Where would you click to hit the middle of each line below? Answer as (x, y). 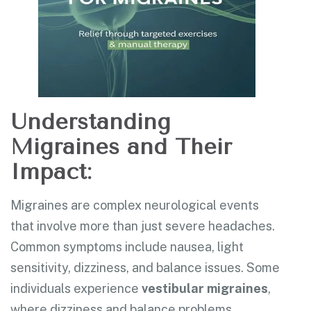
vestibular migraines (205, 289)
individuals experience (76, 289)
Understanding (91, 122)
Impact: (51, 172)
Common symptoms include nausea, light (127, 247)
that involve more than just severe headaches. (143, 226)
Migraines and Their (121, 147)
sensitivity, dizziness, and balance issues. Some (145, 268)
